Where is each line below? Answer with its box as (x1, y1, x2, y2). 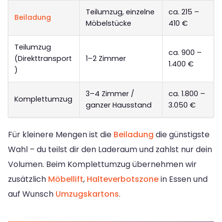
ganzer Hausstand (86, 100, 152, 111)
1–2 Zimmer (86, 54, 126, 64)
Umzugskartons (55, 188, 119, 200)
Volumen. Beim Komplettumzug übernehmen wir (8, 159, 197, 170)
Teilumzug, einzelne (86, 7, 155, 17)
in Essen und (159, 173, 208, 185)
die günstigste (154, 129, 210, 141)
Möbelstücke (86, 18, 131, 29)
